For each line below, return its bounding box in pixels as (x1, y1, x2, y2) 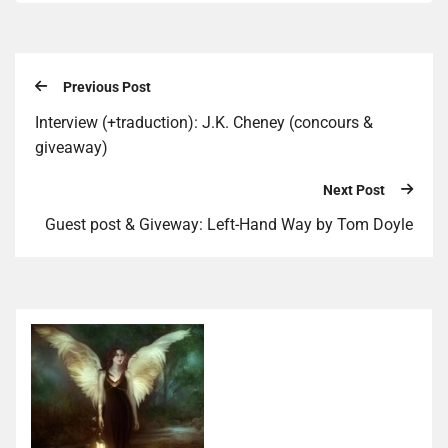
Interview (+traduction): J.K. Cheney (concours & (35, 112, 373, 132)
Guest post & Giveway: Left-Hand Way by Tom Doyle (45, 215, 413, 235)
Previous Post (63, 79, 151, 96)
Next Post (323, 181, 385, 198)
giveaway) (35, 137, 108, 157)
